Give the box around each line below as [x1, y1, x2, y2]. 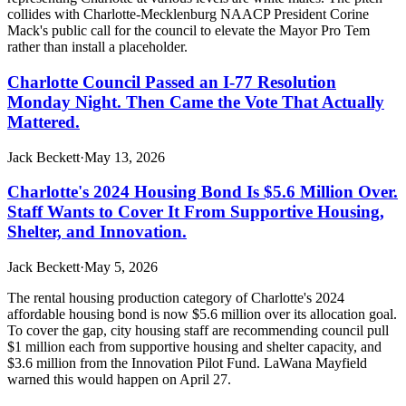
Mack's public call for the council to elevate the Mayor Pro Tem [7, 23, 370, 39]
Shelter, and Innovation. [7, 222, 187, 242]
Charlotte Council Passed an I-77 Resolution [7, 72, 336, 92]
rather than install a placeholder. [7, 39, 188, 55]
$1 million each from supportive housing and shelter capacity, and [7, 338, 382, 354]
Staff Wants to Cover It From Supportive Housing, [7, 202, 384, 222]
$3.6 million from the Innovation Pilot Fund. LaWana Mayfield [7, 354, 367, 371]
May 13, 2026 [84, 149, 165, 165]
